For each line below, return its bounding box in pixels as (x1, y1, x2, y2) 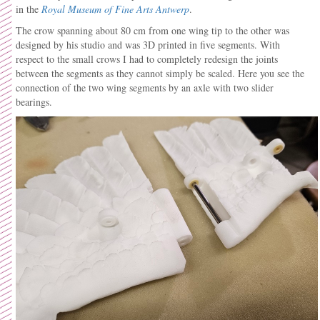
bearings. (16, 95, 52, 109)
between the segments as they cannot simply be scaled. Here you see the (16, 66, 304, 80)
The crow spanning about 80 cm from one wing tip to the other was (16, 24, 289, 37)
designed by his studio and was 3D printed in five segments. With (16, 38, 280, 51)
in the (16, 2, 41, 16)
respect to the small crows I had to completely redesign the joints (16, 52, 278, 66)
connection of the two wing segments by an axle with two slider (16, 81, 274, 94)
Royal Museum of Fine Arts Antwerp (41, 2, 189, 16)
